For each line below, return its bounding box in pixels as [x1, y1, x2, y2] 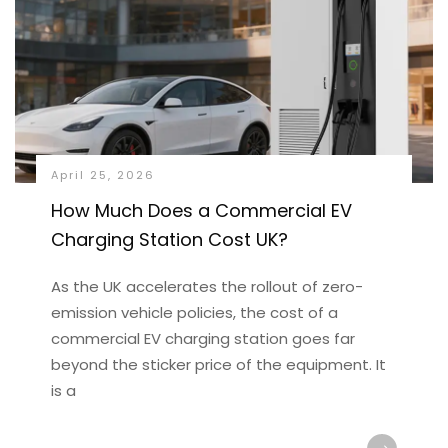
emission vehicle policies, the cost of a [50, 302, 338, 323]
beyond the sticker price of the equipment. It [50, 354, 386, 375]
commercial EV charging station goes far [50, 328, 355, 349]
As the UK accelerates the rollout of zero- [50, 276, 363, 297]
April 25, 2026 [50, 167, 155, 183]
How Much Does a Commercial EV [50, 198, 352, 223]
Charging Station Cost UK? [50, 227, 288, 252]
